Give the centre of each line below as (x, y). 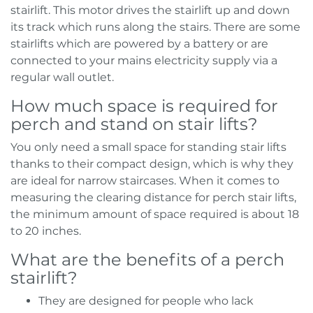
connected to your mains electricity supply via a (144, 60)
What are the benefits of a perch (147, 260)
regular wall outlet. (62, 77)
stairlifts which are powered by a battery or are (139, 44)
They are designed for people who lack (146, 301)
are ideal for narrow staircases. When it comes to (145, 181)
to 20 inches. (46, 231)
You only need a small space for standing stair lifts (148, 147)
